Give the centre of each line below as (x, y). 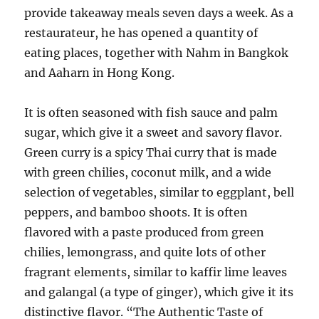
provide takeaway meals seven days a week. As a (159, 13)
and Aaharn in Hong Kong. (100, 73)
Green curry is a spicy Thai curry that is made (151, 152)
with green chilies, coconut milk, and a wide (148, 172)
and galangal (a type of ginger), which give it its (159, 292)
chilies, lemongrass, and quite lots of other (145, 252)
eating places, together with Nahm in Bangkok (157, 53)
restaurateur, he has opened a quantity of (141, 33)
